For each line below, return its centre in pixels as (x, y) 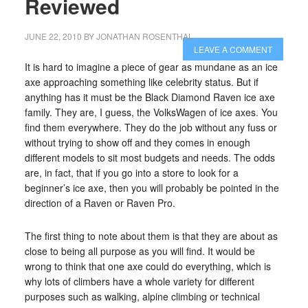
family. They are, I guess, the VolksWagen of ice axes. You (151, 112)
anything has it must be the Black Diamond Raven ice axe (150, 97)
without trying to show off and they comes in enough (137, 142)
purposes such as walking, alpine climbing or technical (142, 296)
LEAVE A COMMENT (233, 49)
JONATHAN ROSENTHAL (144, 36)
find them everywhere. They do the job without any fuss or (151, 127)
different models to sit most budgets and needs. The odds (150, 157)
